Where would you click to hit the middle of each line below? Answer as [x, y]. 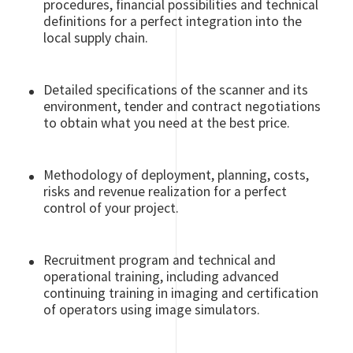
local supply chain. [96, 38]
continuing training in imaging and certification [181, 294]
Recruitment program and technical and [160, 260]
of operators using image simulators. [152, 310]
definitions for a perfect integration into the [173, 22]
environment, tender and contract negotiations [182, 107]
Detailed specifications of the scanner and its [176, 90]
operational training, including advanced [162, 277]
